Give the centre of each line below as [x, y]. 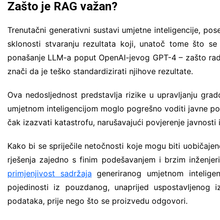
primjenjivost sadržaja [50, 173]
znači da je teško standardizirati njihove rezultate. [100, 71]
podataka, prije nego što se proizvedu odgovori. [97, 201]
